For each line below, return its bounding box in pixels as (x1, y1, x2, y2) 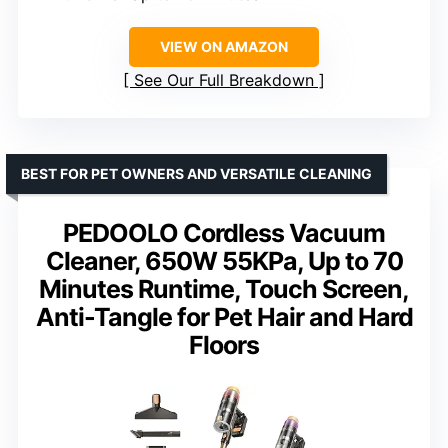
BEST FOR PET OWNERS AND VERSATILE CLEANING (21, 165, 372, 183)
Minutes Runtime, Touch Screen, (39, 274, 409, 305)
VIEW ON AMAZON (160, 38, 288, 56)
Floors (189, 330, 259, 361)
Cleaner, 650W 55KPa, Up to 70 (45, 246, 403, 277)
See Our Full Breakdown (134, 70, 314, 91)
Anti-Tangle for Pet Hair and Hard (35, 302, 413, 333)
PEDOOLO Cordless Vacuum (63, 218, 385, 249)
